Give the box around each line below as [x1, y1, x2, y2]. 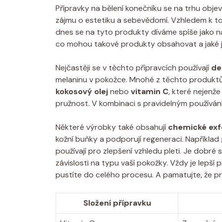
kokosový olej [55, 86, 108, 97]
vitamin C [131, 86, 168, 97]
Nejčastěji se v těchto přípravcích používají [55, 62, 211, 73]
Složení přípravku [83, 197, 151, 208]
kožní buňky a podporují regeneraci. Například [55, 133, 221, 144]
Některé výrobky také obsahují [55, 121, 168, 132]
